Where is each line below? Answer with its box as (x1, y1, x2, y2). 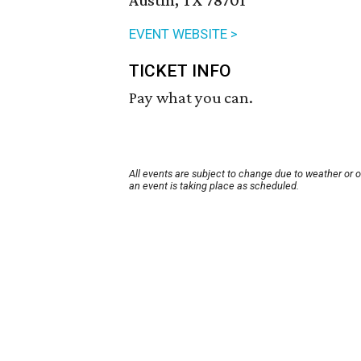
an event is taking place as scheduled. (129, 180, 299, 193)
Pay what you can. (129, 88, 253, 108)
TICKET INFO (129, 61, 231, 81)
